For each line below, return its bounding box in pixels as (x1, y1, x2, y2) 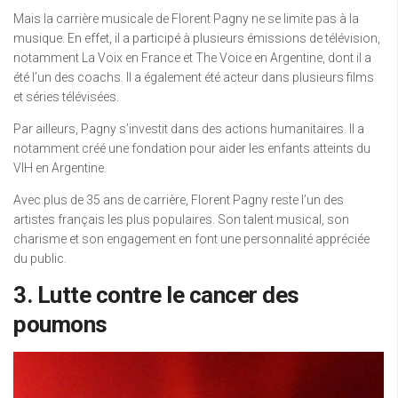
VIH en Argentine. (13, 161, 107, 175)
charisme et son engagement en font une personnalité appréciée (13, 232, 370, 246)
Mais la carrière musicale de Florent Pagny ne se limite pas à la (13, 12, 359, 26)
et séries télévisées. (13, 90, 119, 104)
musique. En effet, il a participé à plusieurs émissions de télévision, (13, 31, 380, 45)
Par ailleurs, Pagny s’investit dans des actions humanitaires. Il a (13, 122, 364, 136)
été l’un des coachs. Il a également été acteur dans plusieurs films (13, 70, 374, 84)
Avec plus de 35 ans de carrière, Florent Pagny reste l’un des (13, 193, 344, 207)
